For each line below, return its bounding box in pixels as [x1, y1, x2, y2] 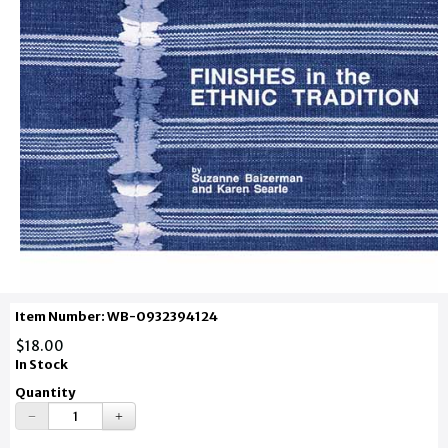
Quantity [15, 384, 77, 401]
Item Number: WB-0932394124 [15, 308, 218, 325]
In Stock [15, 356, 68, 373]
